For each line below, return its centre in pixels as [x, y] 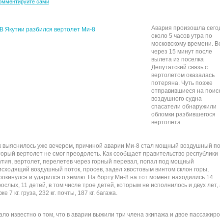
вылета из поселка [177, 59]
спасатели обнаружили [184, 107]
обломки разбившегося [183, 114]
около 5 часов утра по [181, 36]
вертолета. [166, 122]
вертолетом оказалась [183, 75]
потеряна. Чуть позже [182, 83]
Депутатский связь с [179, 67]
